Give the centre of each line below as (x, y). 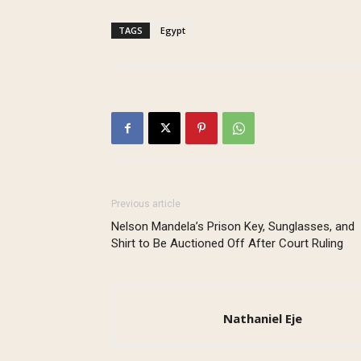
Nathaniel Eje (263, 319)
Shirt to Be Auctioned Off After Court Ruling (227, 244)
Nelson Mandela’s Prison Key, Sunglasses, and (233, 227)
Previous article (146, 204)
